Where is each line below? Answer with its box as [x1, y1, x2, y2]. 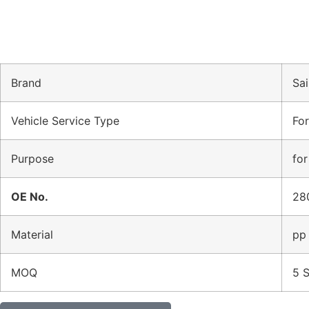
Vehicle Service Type [11, 114, 119, 128]
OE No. [11, 190, 48, 203]
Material [11, 228, 53, 241]
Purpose [11, 152, 54, 166]
